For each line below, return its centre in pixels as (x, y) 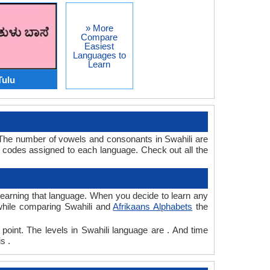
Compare (99, 37)
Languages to (99, 55)
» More (99, 28)
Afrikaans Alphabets (153, 207)
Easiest (99, 46)
